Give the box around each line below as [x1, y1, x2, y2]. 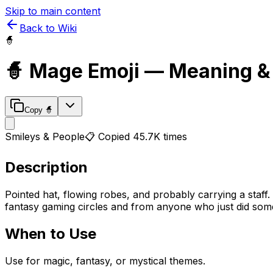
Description [5, 158, 88, 176]
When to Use [5, 224, 96, 243]
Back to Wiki [19, 22, 77, 34]
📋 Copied [85, 130, 133, 143]
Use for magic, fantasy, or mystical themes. [5, 254, 205, 267]
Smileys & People [5, 130, 85, 143]
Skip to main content [5, 5, 101, 17]
